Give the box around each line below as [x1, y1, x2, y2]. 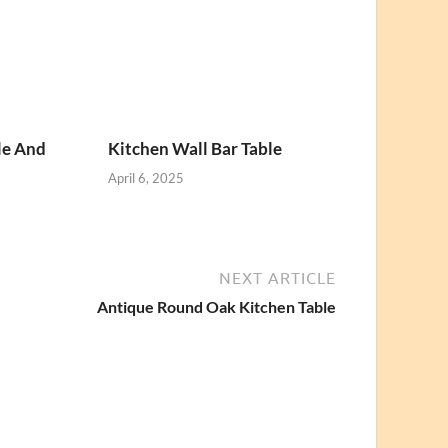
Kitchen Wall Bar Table [108, 138, 283, 160]
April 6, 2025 [108, 169, 185, 186]
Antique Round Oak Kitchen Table [97, 296, 336, 316]
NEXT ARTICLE [219, 268, 336, 287]
